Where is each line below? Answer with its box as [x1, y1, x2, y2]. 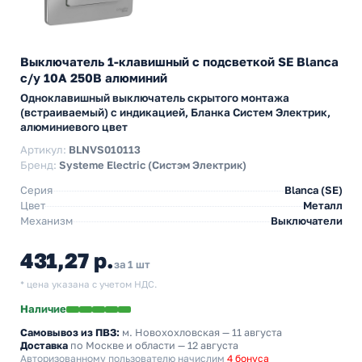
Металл [303, 199, 343, 212]
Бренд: [20, 158, 59, 171]
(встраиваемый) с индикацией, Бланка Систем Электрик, [20, 106, 330, 119]
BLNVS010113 [69, 143, 141, 156]
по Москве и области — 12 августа [68, 339, 238, 351]
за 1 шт [113, 258, 150, 271]
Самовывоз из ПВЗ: [20, 326, 120, 339]
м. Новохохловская [122, 326, 220, 339]
